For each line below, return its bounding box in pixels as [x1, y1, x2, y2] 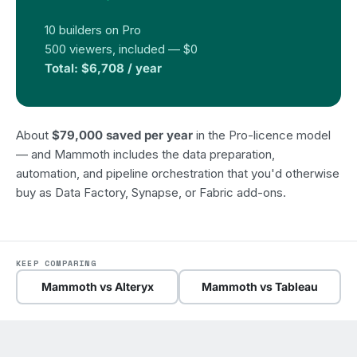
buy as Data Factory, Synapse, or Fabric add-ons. [16, 185, 286, 200]
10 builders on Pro [45, 22, 141, 37]
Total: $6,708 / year [45, 61, 162, 76]
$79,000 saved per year [52, 127, 193, 143]
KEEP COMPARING [16, 257, 96, 269]
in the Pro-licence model [193, 127, 331, 143]
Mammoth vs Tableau [202, 280, 318, 293]
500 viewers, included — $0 [45, 41, 198, 57]
